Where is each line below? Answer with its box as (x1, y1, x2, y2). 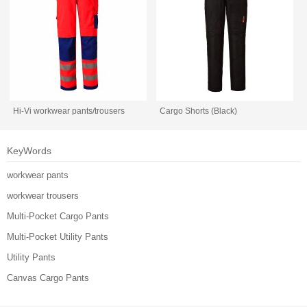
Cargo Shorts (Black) (160, 106, 238, 116)
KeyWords (7, 145, 51, 157)
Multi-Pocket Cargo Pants (7, 211, 109, 222)
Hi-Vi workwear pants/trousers (13, 106, 125, 116)
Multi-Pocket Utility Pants (7, 232, 108, 243)
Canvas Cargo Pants (7, 273, 89, 284)
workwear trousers (7, 191, 79, 201)
